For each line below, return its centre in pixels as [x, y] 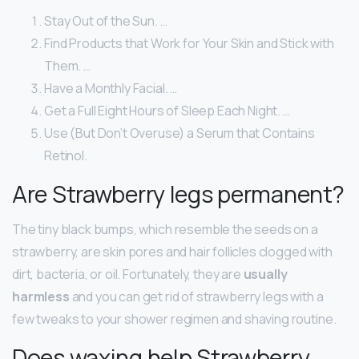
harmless [41, 297]
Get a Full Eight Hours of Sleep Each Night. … [167, 111]
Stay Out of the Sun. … [106, 21]
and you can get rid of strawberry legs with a [196, 297]
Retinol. [66, 156]
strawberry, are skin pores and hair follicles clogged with [172, 252]
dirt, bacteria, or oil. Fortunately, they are [128, 274]
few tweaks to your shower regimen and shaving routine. [174, 319]
